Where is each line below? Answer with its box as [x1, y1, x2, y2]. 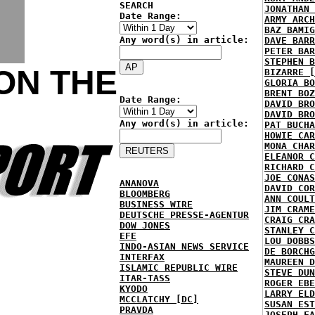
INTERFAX [120, 252, 165, 262]
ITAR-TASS [120, 273, 170, 283]
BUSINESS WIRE [120, 199, 193, 210]
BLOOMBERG [120, 188, 170, 199]
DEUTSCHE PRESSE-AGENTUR [120, 210, 249, 220]
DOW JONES [120, 220, 170, 231]
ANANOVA [120, 178, 159, 188]
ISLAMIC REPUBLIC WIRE [120, 262, 238, 273]
